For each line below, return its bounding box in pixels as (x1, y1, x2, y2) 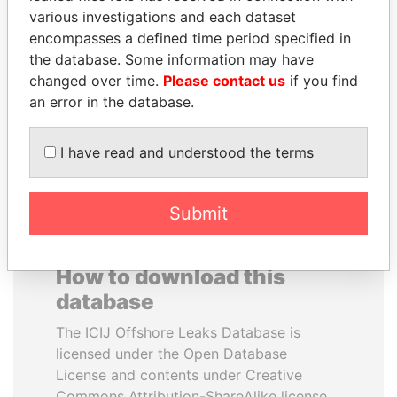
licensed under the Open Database (56, 345, 287, 362)
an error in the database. (29, 93, 194, 111)
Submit (169, 203, 228, 224)
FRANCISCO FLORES (218, 30, 363, 48)
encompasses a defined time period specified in (29, 29, 351, 47)
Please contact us (163, 72, 285, 90)
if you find (285, 72, 358, 90)
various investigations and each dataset (29, 8, 296, 26)
